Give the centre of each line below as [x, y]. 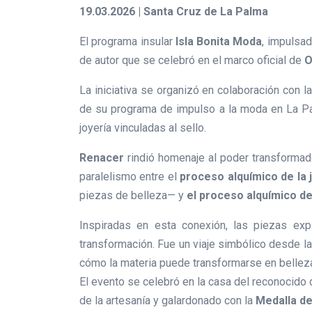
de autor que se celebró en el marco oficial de [192, 61]
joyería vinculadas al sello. [143, 128]
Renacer [102, 158]
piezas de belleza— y [133, 196]
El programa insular [127, 42]
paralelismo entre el [130, 177]
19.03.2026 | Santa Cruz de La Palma [174, 12]
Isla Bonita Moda [219, 42]
